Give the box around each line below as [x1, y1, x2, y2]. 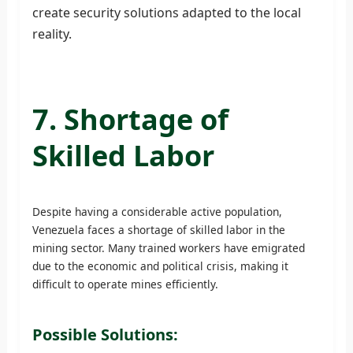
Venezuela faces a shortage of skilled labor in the [32, 221, 285, 237]
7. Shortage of [32, 99, 229, 139]
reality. [32, 24, 72, 43]
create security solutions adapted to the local [32, 3, 301, 21]
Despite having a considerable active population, [32, 203, 282, 219]
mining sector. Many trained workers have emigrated [32, 240, 305, 255]
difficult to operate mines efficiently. [32, 276, 218, 292]
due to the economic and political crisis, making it [32, 258, 288, 273]
